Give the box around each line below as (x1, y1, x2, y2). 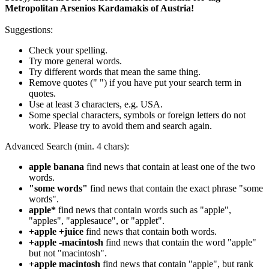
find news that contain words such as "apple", (56, 204, 231, 215)
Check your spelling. (29, 44, 107, 55)
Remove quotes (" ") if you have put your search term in (29, 77, 241, 88)
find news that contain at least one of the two (84, 161, 255, 172)
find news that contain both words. (83, 226, 217, 237)
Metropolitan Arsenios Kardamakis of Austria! (5, 2, 194, 13)
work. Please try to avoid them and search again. (29, 120, 212, 131)
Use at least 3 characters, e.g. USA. (29, 98, 163, 109)
